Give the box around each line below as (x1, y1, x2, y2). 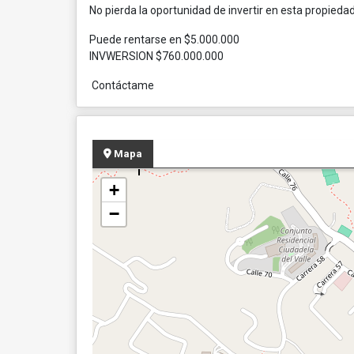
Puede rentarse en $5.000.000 (89, 33, 239, 46)
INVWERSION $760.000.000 (89, 50, 224, 62)
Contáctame (89, 79, 154, 92)
